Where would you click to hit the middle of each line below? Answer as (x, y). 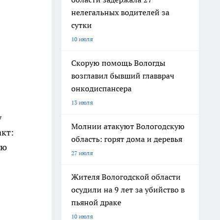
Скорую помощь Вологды (118, 63)
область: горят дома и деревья (127, 139)
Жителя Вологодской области (126, 177)
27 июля (82, 153)
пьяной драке (96, 202)
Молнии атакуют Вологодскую (128, 126)
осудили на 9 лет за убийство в (128, 190)
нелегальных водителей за (120, 12)
